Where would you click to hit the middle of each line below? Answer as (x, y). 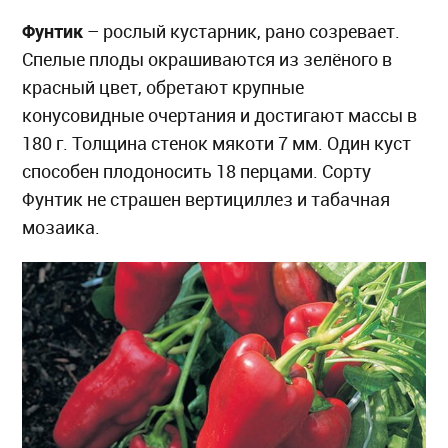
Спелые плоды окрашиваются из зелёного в (207, 59)
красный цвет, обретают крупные (163, 87)
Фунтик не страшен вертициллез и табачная (206, 199)
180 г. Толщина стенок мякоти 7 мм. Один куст (217, 143)
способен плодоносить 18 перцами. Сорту (197, 171)
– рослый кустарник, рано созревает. (242, 31)
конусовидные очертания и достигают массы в (220, 115)
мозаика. (61, 227)
